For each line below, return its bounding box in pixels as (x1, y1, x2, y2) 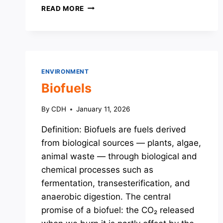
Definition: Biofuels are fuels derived (41, 124, 186, 135)
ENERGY (84, 43, 113, 52)
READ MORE (41, 4, 85, 12)
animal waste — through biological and (41, 151, 197, 162)
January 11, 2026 (76, 105, 130, 113)
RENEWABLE (84, 33, 128, 41)
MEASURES (84, 1, 124, 10)
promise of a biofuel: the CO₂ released (41, 205, 195, 216)
